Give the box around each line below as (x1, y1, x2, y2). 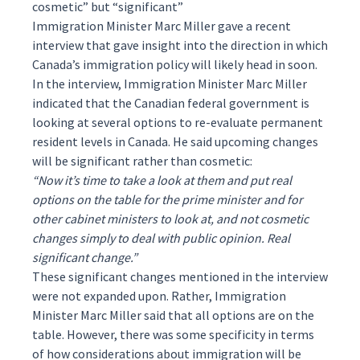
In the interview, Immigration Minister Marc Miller (32, 76, 307, 92)
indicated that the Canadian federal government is (32, 95, 309, 111)
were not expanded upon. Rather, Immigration (32, 288, 286, 304)
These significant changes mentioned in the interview (32, 268, 328, 284)
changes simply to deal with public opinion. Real (32, 230, 290, 246)
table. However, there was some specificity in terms (32, 326, 314, 342)
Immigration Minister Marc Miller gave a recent (32, 18, 291, 34)
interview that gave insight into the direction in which (32, 37, 328, 53)
